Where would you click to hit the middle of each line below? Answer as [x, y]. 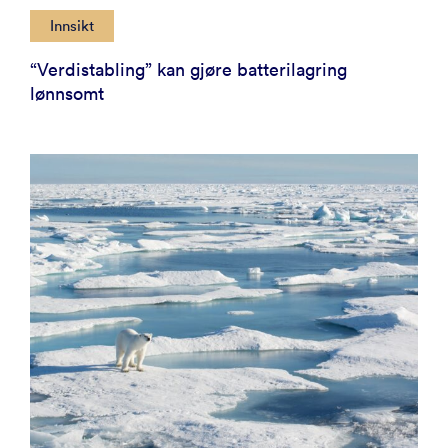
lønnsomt [67, 93]
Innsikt [72, 25]
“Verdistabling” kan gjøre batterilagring [188, 69]
